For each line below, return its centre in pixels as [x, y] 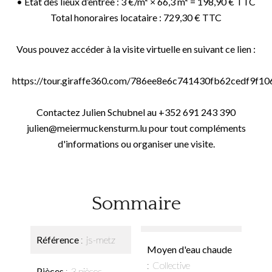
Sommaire [136, 204]
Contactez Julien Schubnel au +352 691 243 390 [136, 112]
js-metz [101, 240]
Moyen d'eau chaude [189, 249]
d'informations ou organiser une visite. [136, 144]
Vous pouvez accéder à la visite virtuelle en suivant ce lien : [136, 49]
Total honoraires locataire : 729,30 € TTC [136, 17]
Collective [171, 265]
